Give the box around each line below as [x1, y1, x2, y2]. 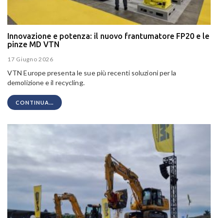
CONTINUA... [16, 99, 54, 106]
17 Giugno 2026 [7, 55, 54, 63]
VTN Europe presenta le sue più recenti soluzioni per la [7, 69, 177, 77]
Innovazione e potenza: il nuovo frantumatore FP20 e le [7, 31, 209, 40]
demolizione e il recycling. [7, 78, 85, 87]
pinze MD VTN [7, 39, 59, 49]
